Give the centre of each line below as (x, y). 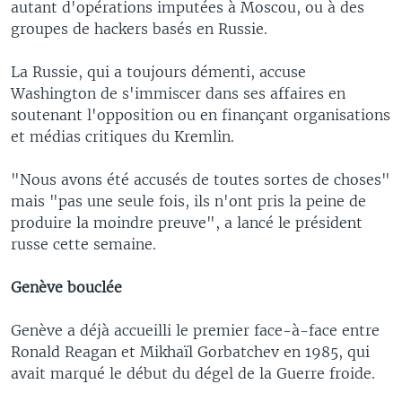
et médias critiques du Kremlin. (122, 136)
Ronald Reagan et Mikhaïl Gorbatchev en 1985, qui (190, 351)
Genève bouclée (66, 287)
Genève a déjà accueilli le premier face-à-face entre (195, 330)
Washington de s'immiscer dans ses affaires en (178, 93)
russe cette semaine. (83, 244)
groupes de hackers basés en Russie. (139, 28)
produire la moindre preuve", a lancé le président (187, 222)
